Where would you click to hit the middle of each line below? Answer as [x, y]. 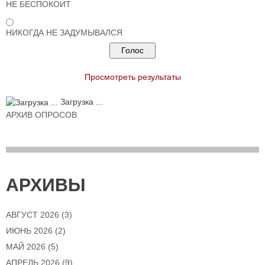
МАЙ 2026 [26, 247]
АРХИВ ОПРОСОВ [41, 115]
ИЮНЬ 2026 [29, 231]
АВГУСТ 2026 [33, 215]
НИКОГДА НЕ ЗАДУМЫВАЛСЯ [64, 33]
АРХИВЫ [46, 185]
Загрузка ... [80, 102]
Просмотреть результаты [132, 77]
